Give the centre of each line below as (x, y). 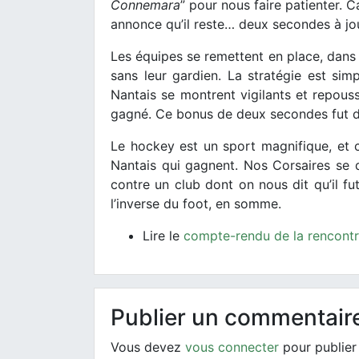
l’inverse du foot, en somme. (196, 204)
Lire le (163, 236)
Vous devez (148, 347)
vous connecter (232, 347)
